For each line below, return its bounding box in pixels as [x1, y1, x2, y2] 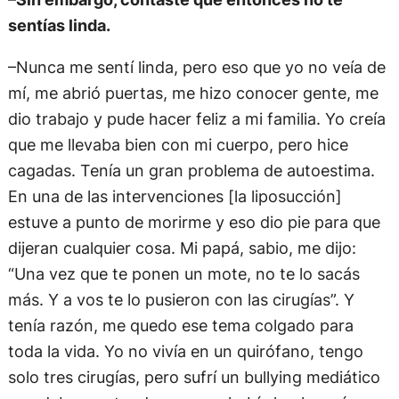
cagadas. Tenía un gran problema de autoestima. [7, 160, 375, 181]
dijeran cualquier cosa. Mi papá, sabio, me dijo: [7, 238, 356, 258]
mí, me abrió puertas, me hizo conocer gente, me [7, 83, 379, 103]
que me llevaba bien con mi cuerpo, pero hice [7, 134, 348, 155]
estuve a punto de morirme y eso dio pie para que [7, 212, 380, 232]
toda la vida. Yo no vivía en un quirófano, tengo [7, 341, 363, 362]
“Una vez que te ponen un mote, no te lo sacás [7, 264, 360, 284]
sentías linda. [7, 14, 110, 35]
